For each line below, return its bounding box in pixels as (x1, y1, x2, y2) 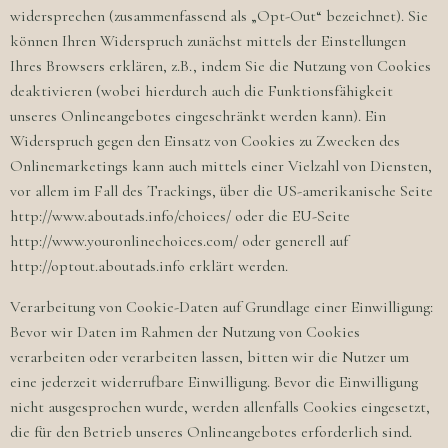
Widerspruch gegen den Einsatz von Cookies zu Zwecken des (10, 131, 400, 151)
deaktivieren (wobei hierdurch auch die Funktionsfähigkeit (10, 81, 393, 101)
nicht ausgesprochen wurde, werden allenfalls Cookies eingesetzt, (10, 397, 430, 417)
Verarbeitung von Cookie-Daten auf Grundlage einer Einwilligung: (10, 297, 433, 317)
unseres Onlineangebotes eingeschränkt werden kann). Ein (10, 106, 386, 126)
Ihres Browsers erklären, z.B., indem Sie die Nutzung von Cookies (10, 56, 431, 76)
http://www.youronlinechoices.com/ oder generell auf (10, 231, 348, 251)
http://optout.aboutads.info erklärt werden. (10, 256, 288, 276)
